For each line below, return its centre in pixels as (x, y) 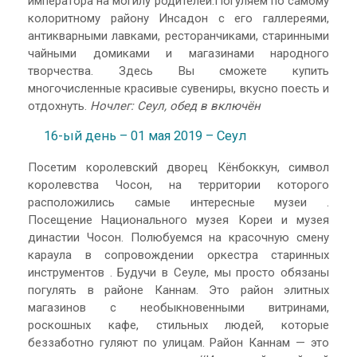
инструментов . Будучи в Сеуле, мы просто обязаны (178, 272)
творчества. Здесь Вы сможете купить (178, 71)
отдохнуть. (59, 106)
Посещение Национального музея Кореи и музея (178, 220)
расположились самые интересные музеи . (178, 202)
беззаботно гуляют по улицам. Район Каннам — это (178, 342)
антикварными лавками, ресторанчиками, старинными (178, 35)
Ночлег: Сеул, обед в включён (175, 106)
